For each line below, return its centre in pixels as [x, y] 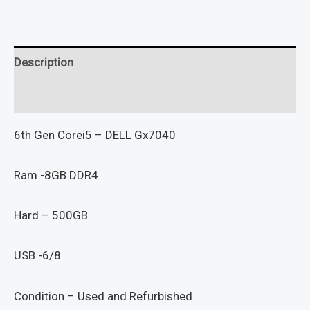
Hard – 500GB [51, 216]
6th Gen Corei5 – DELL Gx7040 [95, 135]
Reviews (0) [44, 96]
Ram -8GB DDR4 [56, 175]
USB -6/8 [37, 256]
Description [44, 63]
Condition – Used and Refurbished [103, 296]
